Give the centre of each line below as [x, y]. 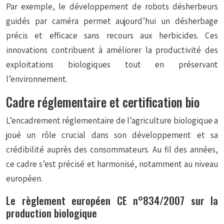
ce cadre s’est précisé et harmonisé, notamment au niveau [112, 164]
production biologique [51, 213]
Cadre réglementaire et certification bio [103, 102]
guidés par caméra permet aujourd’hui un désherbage [112, 21]
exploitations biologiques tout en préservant [112, 64]
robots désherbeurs [181, 6]
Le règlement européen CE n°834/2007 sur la [112, 200]
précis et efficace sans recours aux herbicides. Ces [112, 35]
